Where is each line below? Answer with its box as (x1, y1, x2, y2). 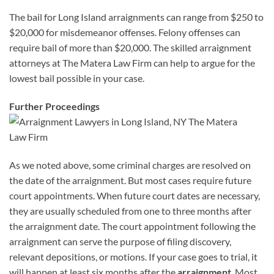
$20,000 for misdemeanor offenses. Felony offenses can (9, 26, 240, 39)
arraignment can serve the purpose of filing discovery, (9, 235, 231, 247)
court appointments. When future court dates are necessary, (9, 189, 260, 201)
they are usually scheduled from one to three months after (9, 204, 251, 217)
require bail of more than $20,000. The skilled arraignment (9, 42, 251, 54)
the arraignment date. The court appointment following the (9, 220, 256, 232)
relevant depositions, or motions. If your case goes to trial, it (9, 250, 257, 262)
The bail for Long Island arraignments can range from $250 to (9, 11, 264, 23)
